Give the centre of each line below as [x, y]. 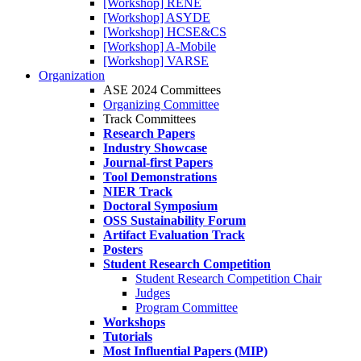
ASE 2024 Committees [162, 90]
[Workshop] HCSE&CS [165, 32]
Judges [153, 293]
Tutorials [128, 336]
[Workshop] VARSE [156, 61]
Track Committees [149, 119]
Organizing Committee [161, 104]
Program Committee [187, 307]
